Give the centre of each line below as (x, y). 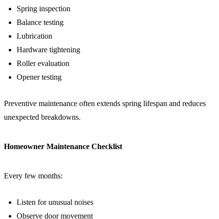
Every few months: (33, 176)
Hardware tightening (48, 50)
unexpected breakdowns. (42, 117)
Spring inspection (44, 9)
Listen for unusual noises (55, 202)
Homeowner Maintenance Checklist (63, 147)
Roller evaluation (43, 64)
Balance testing (40, 22)
